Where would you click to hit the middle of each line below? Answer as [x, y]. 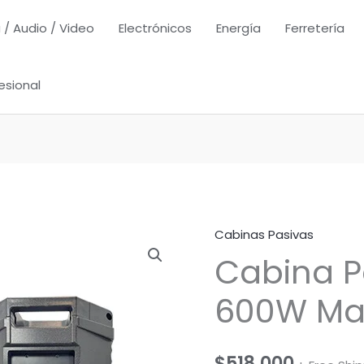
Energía [238, 28]
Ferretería [315, 28]
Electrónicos [155, 28]
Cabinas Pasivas [264, 235]
